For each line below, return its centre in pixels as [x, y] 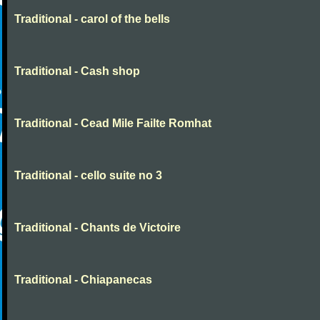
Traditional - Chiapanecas [83, 280]
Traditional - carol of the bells [92, 19]
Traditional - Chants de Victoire [97, 227]
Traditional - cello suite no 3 [88, 175]
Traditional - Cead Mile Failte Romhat [113, 123]
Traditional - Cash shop [77, 71]
